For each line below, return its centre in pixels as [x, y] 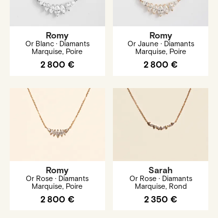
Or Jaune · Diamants [161, 44]
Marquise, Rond [161, 186]
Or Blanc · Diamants [57, 44]
